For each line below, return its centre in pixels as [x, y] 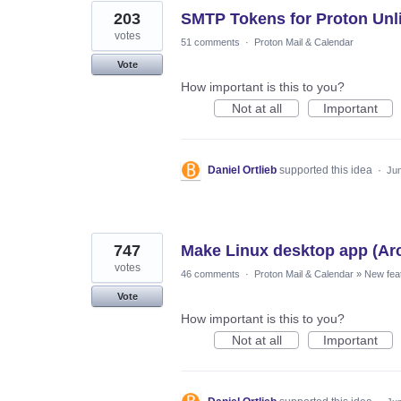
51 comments [210, 42]
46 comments [210, 273]
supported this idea [327, 170]
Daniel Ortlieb [242, 170]
